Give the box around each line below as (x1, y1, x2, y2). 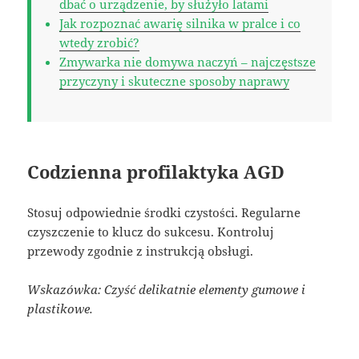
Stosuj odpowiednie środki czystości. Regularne (27, 204, 301, 220)
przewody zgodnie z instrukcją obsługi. (27, 242, 254, 259)
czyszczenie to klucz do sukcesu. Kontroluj (27, 223, 275, 240)
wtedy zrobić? (59, 34, 140, 50)
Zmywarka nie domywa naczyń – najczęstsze (59, 53, 317, 70)
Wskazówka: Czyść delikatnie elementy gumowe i (27, 280, 306, 297)
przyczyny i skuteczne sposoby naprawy (59, 72, 290, 89)
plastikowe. (27, 300, 94, 317)
